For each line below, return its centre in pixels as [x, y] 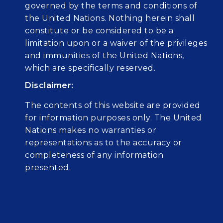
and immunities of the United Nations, [105, 55]
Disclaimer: [49, 85]
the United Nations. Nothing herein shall [110, 18]
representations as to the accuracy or [104, 142]
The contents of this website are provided [113, 105]
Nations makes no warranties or [91, 130]
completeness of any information [94, 155]
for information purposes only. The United [113, 117]
